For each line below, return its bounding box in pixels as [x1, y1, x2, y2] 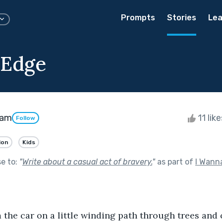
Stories [167, 13, 196, 22]
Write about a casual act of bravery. [22, 157, 152, 166]
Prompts [121, 13, 155, 22]
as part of [155, 157, 195, 166]
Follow [16, 114, 35, 122]
